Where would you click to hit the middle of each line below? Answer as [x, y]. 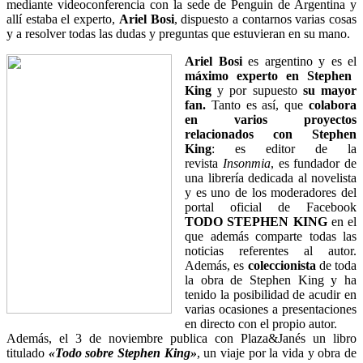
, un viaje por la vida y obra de [277, 352]
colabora [330, 105]
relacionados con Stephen [271, 134]
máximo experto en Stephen [268, 75]
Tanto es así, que [257, 105]
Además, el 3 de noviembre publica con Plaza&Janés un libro [181, 338]
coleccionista [283, 265]
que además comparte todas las [271, 236]
